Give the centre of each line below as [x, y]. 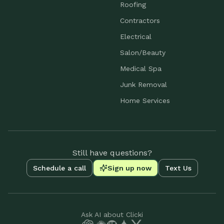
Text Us [178, 168]
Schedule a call [59, 168]
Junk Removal [143, 84]
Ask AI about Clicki [112, 214]
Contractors [140, 20]
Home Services [145, 100]
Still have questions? [112, 152]
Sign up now [129, 168]
